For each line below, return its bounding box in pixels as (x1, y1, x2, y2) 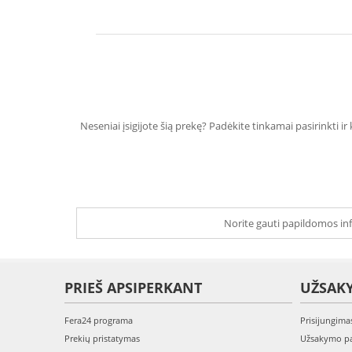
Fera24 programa (64, 314, 133, 326)
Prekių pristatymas (64, 332, 140, 344)
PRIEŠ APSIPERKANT (64, 278, 202, 297)
